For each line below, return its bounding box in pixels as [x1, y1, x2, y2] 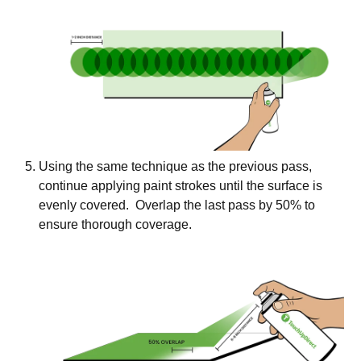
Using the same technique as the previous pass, [39, 159, 312, 173]
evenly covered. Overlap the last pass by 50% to [39, 197, 315, 212]
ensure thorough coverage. [39, 217, 195, 231]
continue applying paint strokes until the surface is [39, 178, 322, 193]
